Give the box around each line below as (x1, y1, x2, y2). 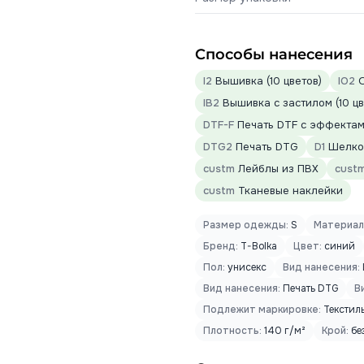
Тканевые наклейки (235, 184, 343, 197)
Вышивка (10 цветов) (212, 74, 322, 88)
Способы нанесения (195, 45, 353, 63)
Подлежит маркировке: (203, 303, 321, 316)
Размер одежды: (203, 219, 288, 232)
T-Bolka (238, 240, 277, 253)
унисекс (225, 261, 266, 274)
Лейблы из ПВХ (235, 162, 318, 175)
